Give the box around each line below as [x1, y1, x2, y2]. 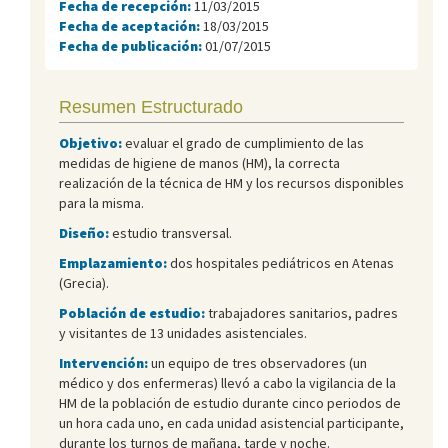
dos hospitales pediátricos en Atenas [167, 253, 394, 272]
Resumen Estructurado [59, 96, 243, 117]
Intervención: [59, 353, 148, 372]
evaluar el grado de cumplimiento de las [122, 133, 364, 152]
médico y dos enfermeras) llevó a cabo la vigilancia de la [59, 373, 396, 392]
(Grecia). [59, 273, 109, 292]
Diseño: [59, 223, 109, 242]
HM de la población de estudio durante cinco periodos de [59, 393, 401, 412]
